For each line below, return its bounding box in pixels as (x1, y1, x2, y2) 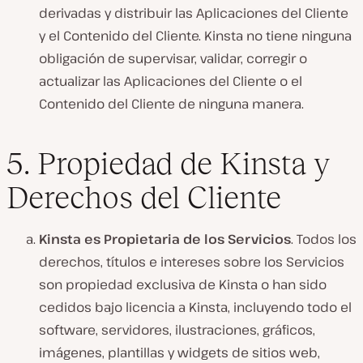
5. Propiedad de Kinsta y (6, 145, 330, 181)
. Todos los (291, 229, 357, 248)
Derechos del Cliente (6, 179, 281, 215)
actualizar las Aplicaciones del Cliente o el (39, 72, 302, 91)
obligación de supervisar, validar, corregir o (39, 49, 307, 68)
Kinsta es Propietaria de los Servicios (39, 229, 291, 248)
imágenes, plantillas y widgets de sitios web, (39, 343, 320, 361)
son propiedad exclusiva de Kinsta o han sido (39, 275, 327, 293)
